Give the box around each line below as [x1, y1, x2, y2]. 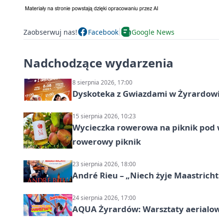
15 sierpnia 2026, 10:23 [72, 112, 136, 121]
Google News [131, 27, 175, 37]
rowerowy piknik [72, 136, 141, 148]
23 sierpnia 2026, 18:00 [72, 160, 136, 169]
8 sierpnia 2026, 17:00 [72, 78, 132, 87]
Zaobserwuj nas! [23, 27, 77, 37]
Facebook [88, 27, 118, 37]
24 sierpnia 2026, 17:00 [72, 194, 136, 202]
